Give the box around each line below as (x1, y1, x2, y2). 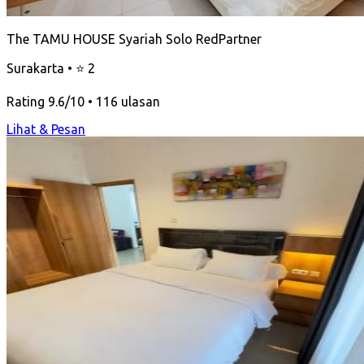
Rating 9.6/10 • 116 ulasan (6, 93, 160, 109)
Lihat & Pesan (6, 121, 85, 136)
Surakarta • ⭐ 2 (6, 60, 95, 76)
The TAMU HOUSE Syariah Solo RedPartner (6, 31, 262, 46)
